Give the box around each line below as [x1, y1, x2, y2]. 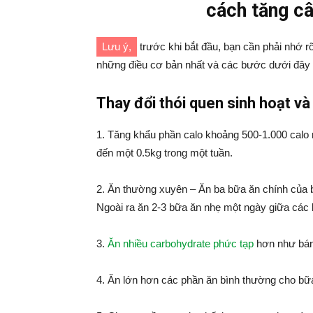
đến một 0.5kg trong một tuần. [96, 147, 233, 159]
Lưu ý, [102, 41, 131, 52]
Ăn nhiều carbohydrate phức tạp [108, 238, 254, 249]
